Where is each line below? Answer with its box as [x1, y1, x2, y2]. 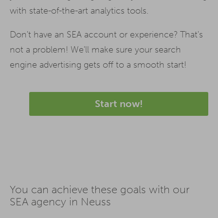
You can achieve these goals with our [10, 183, 189, 196]
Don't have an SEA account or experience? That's [10, 29, 203, 40]
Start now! [94, 97, 143, 109]
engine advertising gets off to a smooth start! [10, 59, 186, 70]
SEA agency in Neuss [10, 195, 111, 208]
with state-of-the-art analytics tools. [10, 5, 148, 16]
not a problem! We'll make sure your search [10, 44, 181, 55]
